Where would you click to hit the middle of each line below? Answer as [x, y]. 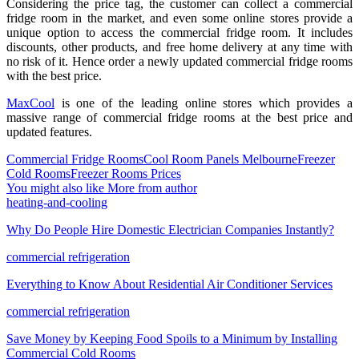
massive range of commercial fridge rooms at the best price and [179, 117]
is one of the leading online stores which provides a [204, 103]
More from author [152, 188]
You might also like [55, 188]
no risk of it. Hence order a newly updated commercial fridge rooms [179, 61]
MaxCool [30, 103]
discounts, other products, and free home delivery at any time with [179, 46]
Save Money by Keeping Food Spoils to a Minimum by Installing [172, 338]
